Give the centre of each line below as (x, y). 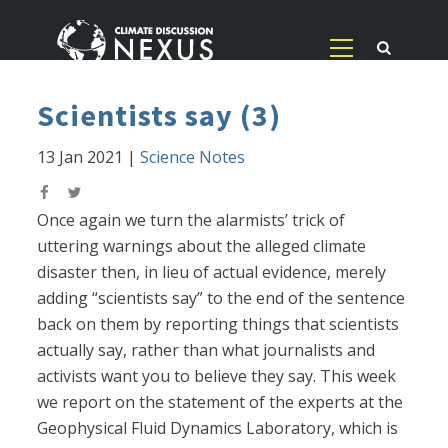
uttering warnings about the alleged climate (202, 246)
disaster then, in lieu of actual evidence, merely (212, 272)
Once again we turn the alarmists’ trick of (191, 220)
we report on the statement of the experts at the (220, 402)
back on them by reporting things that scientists (218, 324)
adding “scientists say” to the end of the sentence (221, 298)
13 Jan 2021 (80, 157)
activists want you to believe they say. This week (217, 376)
